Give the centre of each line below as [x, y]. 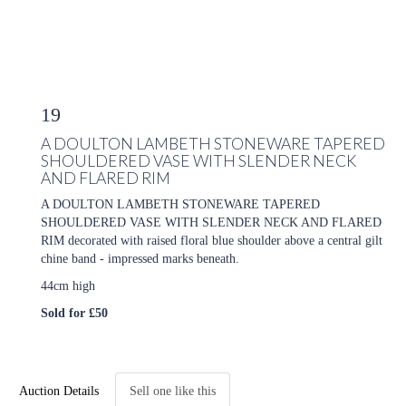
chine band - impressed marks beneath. [140, 259]
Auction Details [59, 391]
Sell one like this [173, 391]
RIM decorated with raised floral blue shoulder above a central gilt [212, 241]
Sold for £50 [74, 313]
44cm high [68, 286]
